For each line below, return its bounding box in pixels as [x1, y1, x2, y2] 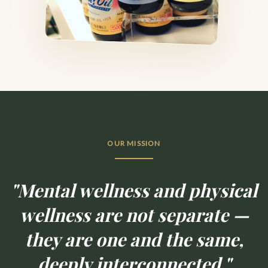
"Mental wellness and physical [11, 178, 257, 202]
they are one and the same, [25, 227, 243, 251]
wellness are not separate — [19, 202, 249, 227]
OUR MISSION [107, 138, 161, 148]
